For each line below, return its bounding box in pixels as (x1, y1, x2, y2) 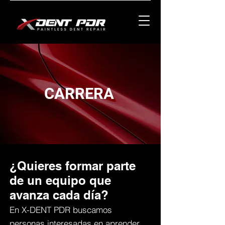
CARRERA (44, 84, 114, 103)
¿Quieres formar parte (10, 159, 136, 173)
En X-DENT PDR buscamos (10, 204, 112, 215)
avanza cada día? (10, 188, 108, 202)
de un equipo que (10, 173, 111, 187)
